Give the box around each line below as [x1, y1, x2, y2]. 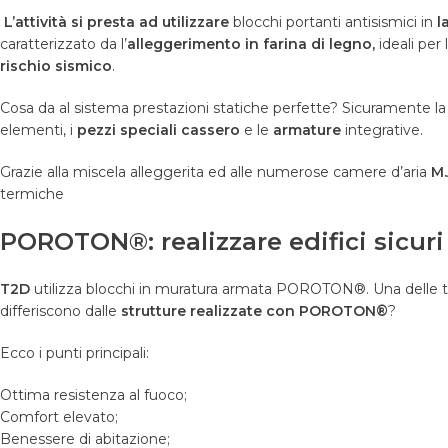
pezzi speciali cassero [77, 121, 244, 140]
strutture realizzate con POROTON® [121, 302, 388, 321]
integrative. [341, 121, 423, 140]
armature [273, 121, 341, 140]
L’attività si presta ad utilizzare [4, 13, 233, 32]
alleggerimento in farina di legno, [127, 35, 375, 54]
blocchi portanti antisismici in [233, 13, 437, 32]
